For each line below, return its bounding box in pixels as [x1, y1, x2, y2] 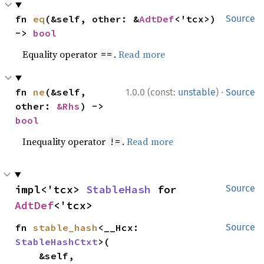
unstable [178, 87, 216, 98]
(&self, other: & [45, 13, 140, 25]
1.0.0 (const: [126, 87, 178, 98]
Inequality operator [22, 135, 108, 148]
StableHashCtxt [15, 236, 98, 247]
